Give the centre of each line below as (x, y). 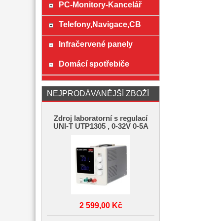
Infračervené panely (95, 44)
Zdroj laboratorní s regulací (101, 118)
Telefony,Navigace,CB (100, 24)
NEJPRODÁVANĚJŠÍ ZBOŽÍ (98, 93)
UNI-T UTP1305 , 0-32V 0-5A (101, 126)
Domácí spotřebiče (94, 64)
